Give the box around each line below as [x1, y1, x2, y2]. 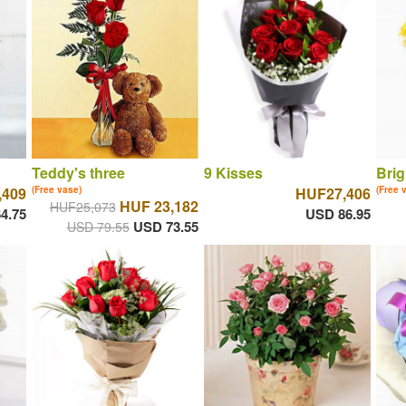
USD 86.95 [304, 204, 371, 225]
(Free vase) [31, 183, 82, 197]
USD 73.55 [132, 217, 198, 237]
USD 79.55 [66, 217, 130, 237]
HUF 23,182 [119, 196, 198, 217]
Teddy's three [31, 162, 125, 184]
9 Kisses [203, 162, 263, 184]
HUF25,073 [49, 198, 116, 217]
